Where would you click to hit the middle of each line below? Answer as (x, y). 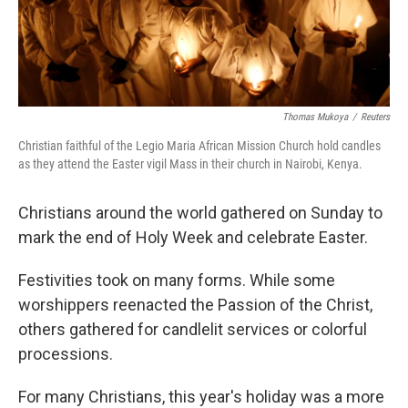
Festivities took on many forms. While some (177, 280)
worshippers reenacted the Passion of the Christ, (195, 304)
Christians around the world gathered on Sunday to (200, 212)
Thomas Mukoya (315, 117)
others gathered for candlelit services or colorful (193, 329)
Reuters (375, 117)
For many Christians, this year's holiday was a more (201, 396)
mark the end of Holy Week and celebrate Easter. (193, 237)
